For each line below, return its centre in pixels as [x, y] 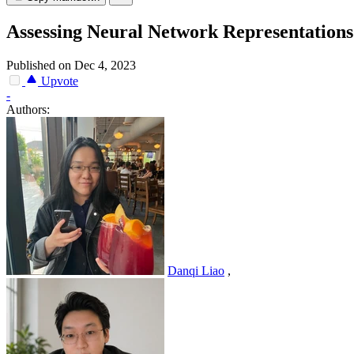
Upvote [58, 81]
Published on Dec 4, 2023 [71, 66]
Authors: [28, 110]
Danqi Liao [196, 271]
